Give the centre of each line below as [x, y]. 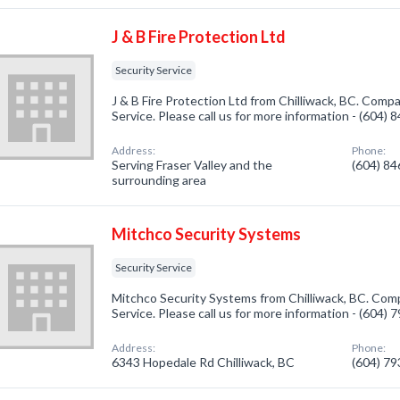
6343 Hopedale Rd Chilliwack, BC [204, 362]
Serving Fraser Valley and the [192, 165]
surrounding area [159, 180]
